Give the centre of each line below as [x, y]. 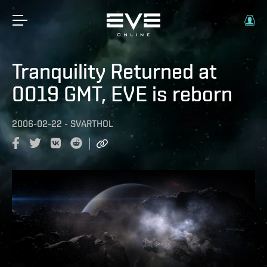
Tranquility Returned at [114, 71]
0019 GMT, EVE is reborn [122, 94]
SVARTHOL [92, 124]
